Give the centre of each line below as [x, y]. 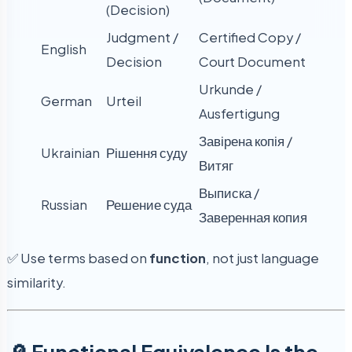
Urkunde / [230, 90]
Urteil [124, 101]
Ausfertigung [239, 114]
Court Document [252, 62]
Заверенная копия [253, 218]
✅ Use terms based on [78, 258]
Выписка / [229, 193]
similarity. [37, 283]
